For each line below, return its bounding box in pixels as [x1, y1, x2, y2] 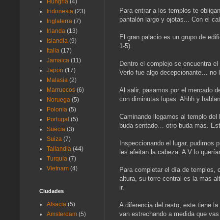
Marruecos [47, 86, 75, 94]
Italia [47, 47, 59, 55]
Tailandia [47, 145, 71, 153]
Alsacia [47, 201, 66, 208]
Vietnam [47, 165, 69, 172]
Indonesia [47, 8, 73, 15]
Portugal [47, 116, 69, 123]
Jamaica [47, 57, 69, 64]
